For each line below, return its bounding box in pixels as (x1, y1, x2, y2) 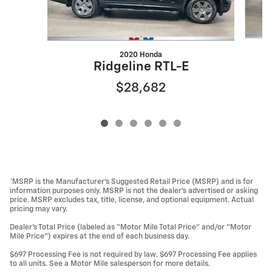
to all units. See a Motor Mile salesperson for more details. (10, 259, 210, 268)
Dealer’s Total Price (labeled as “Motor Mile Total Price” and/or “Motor (10, 223, 251, 231)
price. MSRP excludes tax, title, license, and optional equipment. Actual (10, 195, 254, 204)
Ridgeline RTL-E (93, 60, 189, 73)
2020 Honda (120, 50, 162, 59)
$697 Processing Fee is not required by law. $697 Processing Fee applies (10, 250, 257, 259)
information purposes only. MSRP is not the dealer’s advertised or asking (10, 186, 258, 195)
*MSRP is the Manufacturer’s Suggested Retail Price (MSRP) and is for (10, 177, 253, 186)
